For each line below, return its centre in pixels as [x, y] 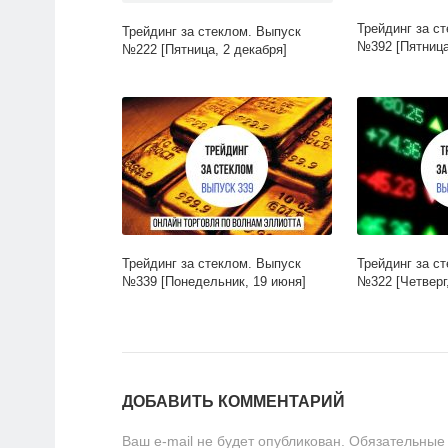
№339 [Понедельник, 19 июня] [214, 282]
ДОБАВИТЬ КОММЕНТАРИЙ [233, 402]
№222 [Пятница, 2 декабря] [204, 50]
